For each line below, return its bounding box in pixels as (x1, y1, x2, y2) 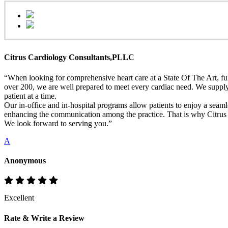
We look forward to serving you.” (4, 119, 112, 128)
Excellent (4, 193, 34, 203)
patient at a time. (4, 91, 56, 100)
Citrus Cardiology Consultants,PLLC (4, 53, 134, 62)
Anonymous (4, 156, 46, 165)
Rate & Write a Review (4, 214, 84, 223)
